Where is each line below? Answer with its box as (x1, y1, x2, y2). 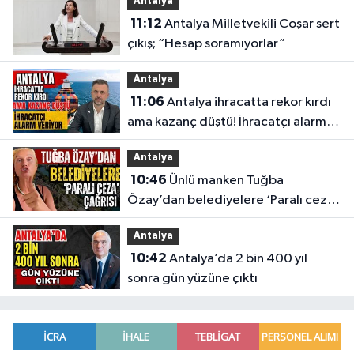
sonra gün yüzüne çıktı (126, 272, 258, 285)
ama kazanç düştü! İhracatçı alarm (126, 115, 326, 129)
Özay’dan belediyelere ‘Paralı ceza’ (126, 194, 338, 207)
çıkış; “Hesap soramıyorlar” (126, 37, 285, 51)
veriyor (126, 135, 168, 149)
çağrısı (126, 213, 167, 227)
